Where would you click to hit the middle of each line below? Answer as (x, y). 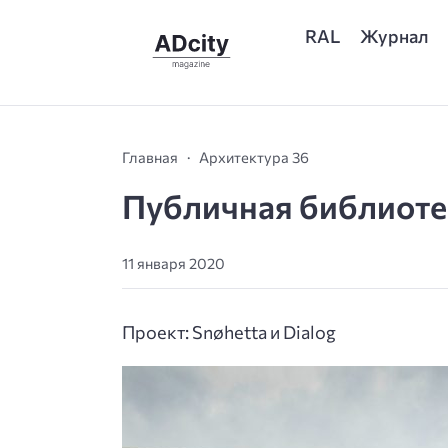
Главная (150, 156)
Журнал (395, 35)
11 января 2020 (173, 263)
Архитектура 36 (254, 156)
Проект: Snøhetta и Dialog (229, 332)
